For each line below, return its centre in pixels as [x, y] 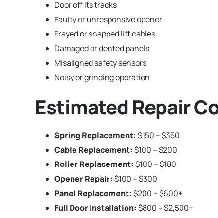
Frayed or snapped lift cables [105, 34]
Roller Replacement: [94, 164]
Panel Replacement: [93, 193]
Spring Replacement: [95, 135]
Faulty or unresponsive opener [108, 19]
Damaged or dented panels [102, 48]
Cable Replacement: [94, 150]
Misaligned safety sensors [100, 63]
